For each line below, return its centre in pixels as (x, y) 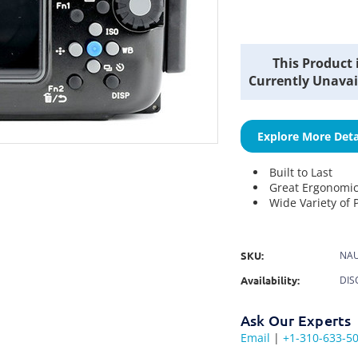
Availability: (270, 280)
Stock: (262, 73)
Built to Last (300, 172)
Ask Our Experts (296, 320)
